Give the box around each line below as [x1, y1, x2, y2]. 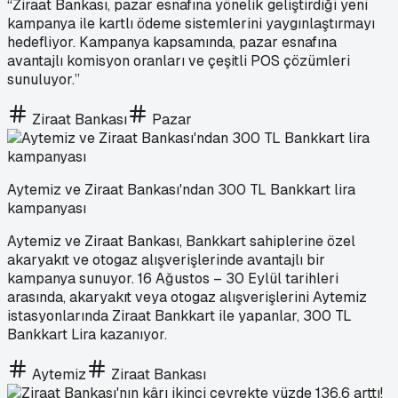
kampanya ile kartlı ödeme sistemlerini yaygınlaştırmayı [7, 13, 375, 33]
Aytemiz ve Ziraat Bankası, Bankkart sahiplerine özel [7, 231, 355, 251]
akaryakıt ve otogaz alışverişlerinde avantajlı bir [7, 250, 325, 269]
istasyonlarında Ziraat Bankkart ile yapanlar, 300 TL [7, 306, 352, 325]
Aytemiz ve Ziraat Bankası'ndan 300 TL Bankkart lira [7, 179, 355, 199]
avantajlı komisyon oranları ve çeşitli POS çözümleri [7, 51, 350, 70]
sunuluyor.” [7, 69, 80, 89]
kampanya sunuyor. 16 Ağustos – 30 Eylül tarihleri [7, 268, 338, 288]
